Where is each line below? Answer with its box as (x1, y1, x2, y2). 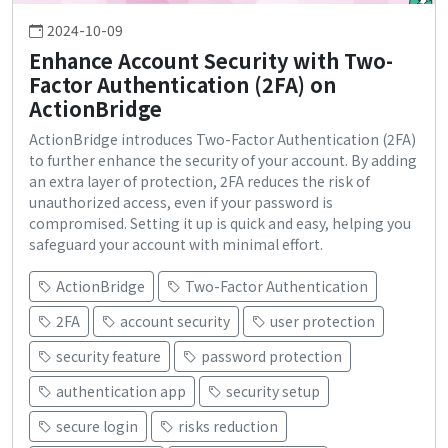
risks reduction (178, 416, 278, 437)
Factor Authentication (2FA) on (29, 70, 336, 100)
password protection (201, 346, 342, 367)
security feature (56, 346, 161, 367)
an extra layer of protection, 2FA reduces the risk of (29, 171, 370, 192)
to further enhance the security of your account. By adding (29, 150, 417, 171)
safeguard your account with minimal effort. (29, 234, 323, 255)
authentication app (56, 381, 186, 402)
